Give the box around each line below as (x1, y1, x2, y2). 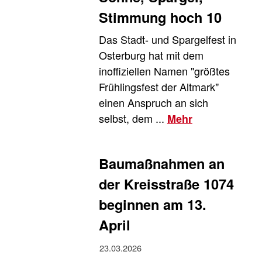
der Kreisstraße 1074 (98, 173, 234, 194)
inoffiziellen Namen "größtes (98, 63, 230, 79)
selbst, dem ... (98, 111, 167, 126)
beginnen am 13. (98, 194, 206, 214)
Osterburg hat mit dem (98, 47, 204, 63)
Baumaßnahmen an (98, 153, 225, 173)
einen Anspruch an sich (98, 95, 208, 111)
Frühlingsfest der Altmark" (98, 79, 219, 95)
